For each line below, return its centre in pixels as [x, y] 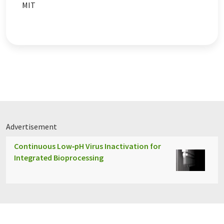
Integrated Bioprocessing [59, 158]
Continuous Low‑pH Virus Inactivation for [87, 146]
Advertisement [31, 127]
